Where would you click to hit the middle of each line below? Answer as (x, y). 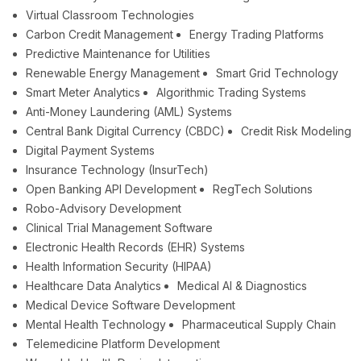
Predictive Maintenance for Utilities (118, 54)
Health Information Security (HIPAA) (119, 267)
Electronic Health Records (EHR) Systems (135, 247)
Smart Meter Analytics (83, 93)
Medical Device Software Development (131, 305)
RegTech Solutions (263, 189)
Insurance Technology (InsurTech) (117, 170)
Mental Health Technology (96, 325)
